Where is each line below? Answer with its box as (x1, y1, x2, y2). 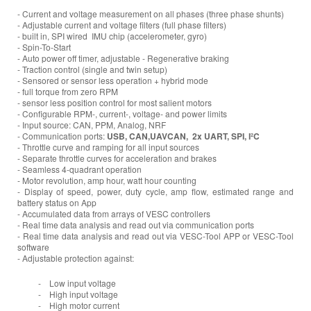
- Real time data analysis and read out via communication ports (17, 219, 254, 231)
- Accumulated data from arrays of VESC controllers (17, 208, 210, 220)
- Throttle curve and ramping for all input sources (17, 141, 199, 153)
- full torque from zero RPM (17, 85, 118, 98)
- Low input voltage (17, 277, 116, 289)
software (17, 241, 49, 253)
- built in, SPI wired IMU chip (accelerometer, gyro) (17, 30, 207, 42)
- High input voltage (17, 288, 118, 301)
